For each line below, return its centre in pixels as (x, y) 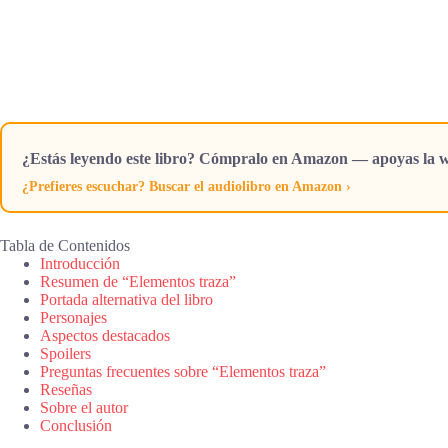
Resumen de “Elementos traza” (138, 281)
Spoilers (65, 353)
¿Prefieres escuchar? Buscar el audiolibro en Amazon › (186, 186)
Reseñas (66, 389)
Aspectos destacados (105, 335)
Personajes (73, 317)
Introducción (80, 263)
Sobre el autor (84, 407)
